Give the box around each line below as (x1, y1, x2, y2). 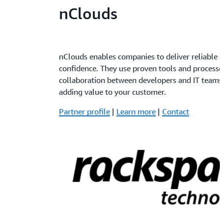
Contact (162, 106, 190, 116)
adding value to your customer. (59, 86, 166, 97)
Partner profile (59, 106, 110, 116)
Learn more (116, 106, 156, 116)
